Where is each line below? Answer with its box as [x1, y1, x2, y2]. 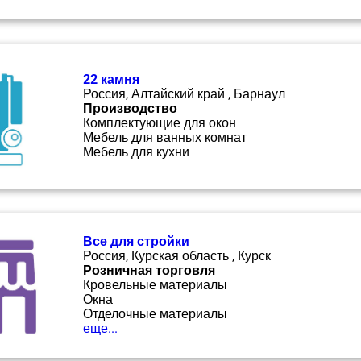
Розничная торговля [83, 263, 215, 278]
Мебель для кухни [83, 144, 189, 160]
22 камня [83, 72, 139, 87]
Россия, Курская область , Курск [83, 248, 271, 263]
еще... [83, 321, 118, 336]
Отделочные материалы [83, 306, 227, 322]
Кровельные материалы [83, 277, 227, 293]
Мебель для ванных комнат [83, 130, 247, 145]
